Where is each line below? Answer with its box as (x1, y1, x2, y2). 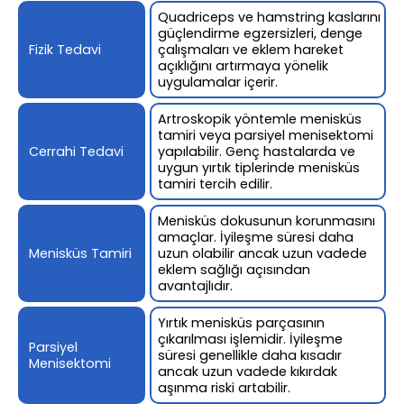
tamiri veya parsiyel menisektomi (158, 125, 374, 144)
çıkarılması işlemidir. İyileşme (158, 329, 344, 348)
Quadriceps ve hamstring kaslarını (158, 7, 381, 26)
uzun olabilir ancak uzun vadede (158, 243, 368, 262)
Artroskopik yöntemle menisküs (158, 109, 363, 128)
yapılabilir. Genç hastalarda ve (158, 142, 356, 161)
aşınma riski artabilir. (158, 378, 291, 397)
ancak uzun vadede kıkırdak (158, 362, 338, 381)
